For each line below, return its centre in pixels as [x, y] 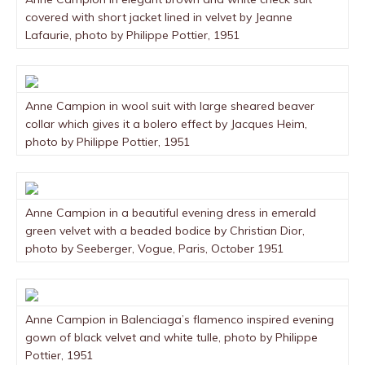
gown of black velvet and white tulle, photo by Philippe [172, 337]
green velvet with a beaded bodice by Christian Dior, [165, 231]
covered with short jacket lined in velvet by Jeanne [159, 17]
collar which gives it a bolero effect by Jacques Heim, [166, 124]
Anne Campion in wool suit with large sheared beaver [170, 106]
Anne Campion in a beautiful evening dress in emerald [171, 213]
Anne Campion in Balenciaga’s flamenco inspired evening [180, 319]
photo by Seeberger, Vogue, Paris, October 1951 [154, 248]
